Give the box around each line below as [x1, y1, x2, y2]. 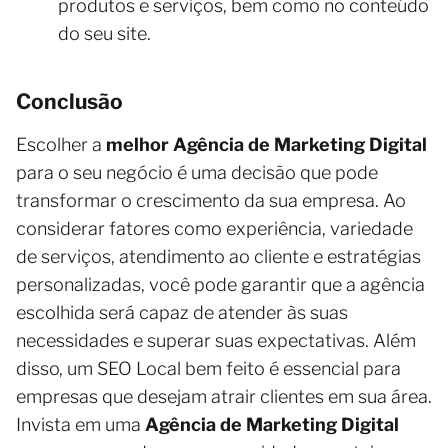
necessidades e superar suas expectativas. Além [16, 329, 416, 351]
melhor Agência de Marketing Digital [106, 133, 427, 155]
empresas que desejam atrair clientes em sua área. [16, 385, 432, 407]
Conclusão [16, 88, 123, 114]
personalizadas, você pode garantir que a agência [16, 273, 425, 295]
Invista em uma [16, 413, 145, 435]
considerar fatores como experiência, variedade [16, 217, 413, 239]
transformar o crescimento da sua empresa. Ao [16, 189, 406, 211]
